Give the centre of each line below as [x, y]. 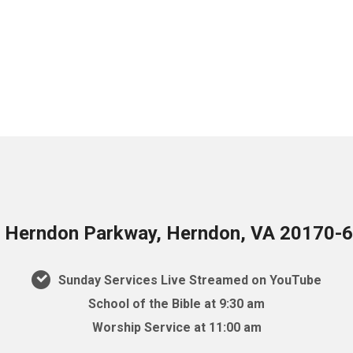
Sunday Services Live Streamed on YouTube [188, 280]
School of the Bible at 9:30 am [176, 303]
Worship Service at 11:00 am [176, 327]
